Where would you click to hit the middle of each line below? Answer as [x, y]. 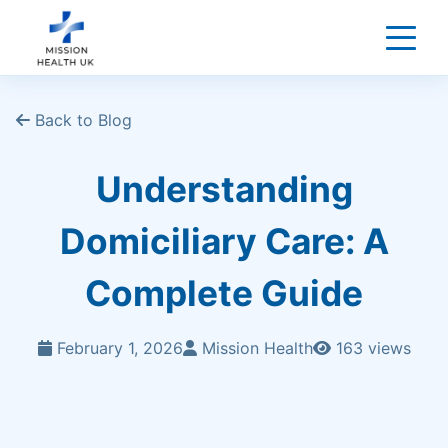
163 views [370, 348]
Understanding [224, 189]
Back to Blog [81, 120]
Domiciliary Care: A [224, 241]
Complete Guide [224, 293]
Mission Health [254, 348]
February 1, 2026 [117, 348]
